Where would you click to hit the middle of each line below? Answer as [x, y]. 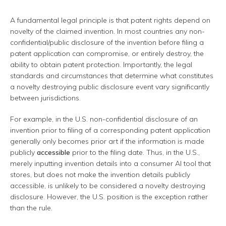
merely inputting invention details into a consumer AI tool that [110, 164]
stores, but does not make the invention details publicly [100, 175]
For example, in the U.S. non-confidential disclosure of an [104, 119]
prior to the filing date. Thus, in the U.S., [135, 153]
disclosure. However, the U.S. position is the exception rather [109, 197]
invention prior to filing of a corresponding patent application [110, 130]
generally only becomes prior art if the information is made [107, 142]
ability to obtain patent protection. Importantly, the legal [101, 65]
